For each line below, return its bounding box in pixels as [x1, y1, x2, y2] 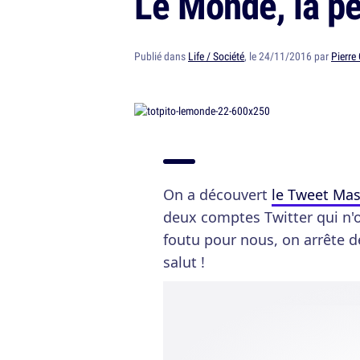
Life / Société [188, 49, 244, 63]
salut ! [163, 252, 205, 272]
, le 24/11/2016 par [244, 49, 331, 63]
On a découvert [163, 185, 272, 204]
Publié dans [134, 49, 188, 63]
